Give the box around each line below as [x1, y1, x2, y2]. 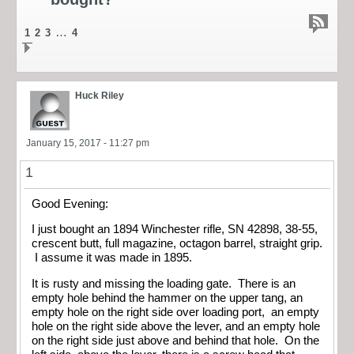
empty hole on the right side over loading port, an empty [32, 305, 319, 318]
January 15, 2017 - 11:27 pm [26, 137, 149, 149]
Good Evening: [32, 197, 108, 210]
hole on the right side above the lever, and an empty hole [32, 319, 320, 333]
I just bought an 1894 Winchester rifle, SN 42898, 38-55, [32, 223, 318, 236]
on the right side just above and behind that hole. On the [32, 333, 319, 347]
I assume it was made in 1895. [32, 251, 198, 265]
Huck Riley [75, 89, 124, 101]
